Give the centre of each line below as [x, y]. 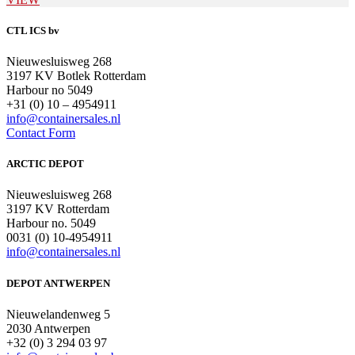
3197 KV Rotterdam [58, 209]
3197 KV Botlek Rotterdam [76, 75]
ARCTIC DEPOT [45, 164]
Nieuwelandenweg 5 [58, 314]
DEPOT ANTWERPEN [58, 283]
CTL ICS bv [33, 30]
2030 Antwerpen [48, 328]
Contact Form [41, 132]
